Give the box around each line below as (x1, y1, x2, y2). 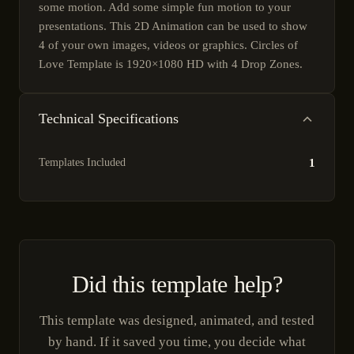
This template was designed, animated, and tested (40, 313, 314, 328)
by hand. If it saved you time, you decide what (48, 334, 306, 349)
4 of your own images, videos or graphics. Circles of (39, 39, 298, 51)
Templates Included (39, 156, 126, 168)
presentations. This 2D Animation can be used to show (39, 20, 307, 32)
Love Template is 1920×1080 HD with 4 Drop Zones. (39, 58, 303, 70)
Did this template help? (71, 271, 283, 298)
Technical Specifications (39, 111, 179, 126)
